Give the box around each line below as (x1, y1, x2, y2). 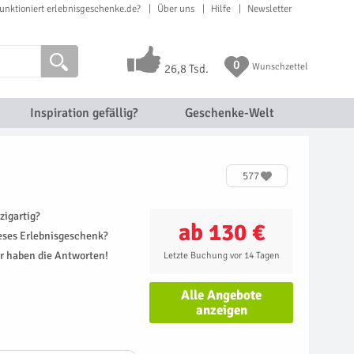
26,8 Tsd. (164, 62, 209, 76)
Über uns (157, 2, 194, 15)
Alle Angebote (181, 287, 262, 303)
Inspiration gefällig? (29, 105, 137, 121)
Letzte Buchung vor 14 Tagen (163, 250, 280, 262)
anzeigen (195, 302, 247, 318)
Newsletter (247, 2, 292, 15)
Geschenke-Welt (184, 105, 274, 121)
